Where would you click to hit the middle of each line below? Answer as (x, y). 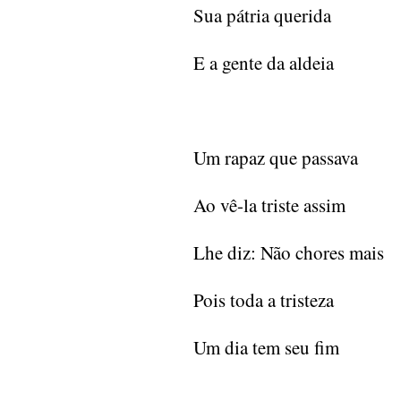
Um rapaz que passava (276, 158)
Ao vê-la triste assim (269, 205)
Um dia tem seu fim (266, 348)
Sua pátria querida (262, 16)
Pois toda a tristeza (264, 300)
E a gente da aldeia (264, 63)
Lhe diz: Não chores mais (289, 253)
